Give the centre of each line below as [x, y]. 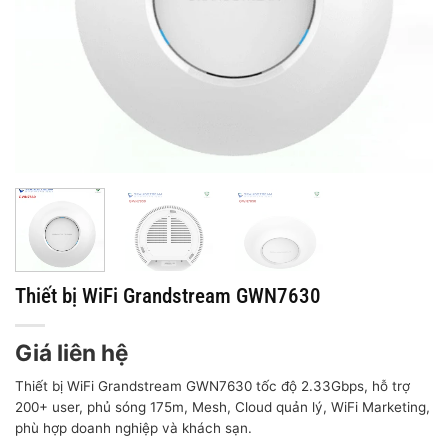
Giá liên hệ [71, 353]
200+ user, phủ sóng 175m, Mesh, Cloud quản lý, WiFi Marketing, [222, 406]
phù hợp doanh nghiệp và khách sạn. [133, 427]
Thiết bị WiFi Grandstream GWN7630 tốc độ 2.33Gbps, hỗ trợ [212, 385]
